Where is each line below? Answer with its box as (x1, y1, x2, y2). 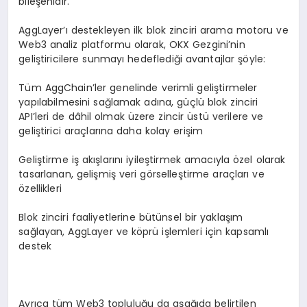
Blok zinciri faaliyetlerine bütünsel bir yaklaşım (19, 210, 243, 224)
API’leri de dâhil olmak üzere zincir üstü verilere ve (19, 109, 264, 123)
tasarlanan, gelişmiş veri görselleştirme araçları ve (19, 167, 265, 181)
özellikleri (19, 181, 62, 195)
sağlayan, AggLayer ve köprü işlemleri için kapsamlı (19, 224, 269, 238)
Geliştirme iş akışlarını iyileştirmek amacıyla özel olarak (19, 152, 286, 167)
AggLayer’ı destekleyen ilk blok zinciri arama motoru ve (19, 23, 288, 37)
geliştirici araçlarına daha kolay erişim (19, 123, 204, 138)
